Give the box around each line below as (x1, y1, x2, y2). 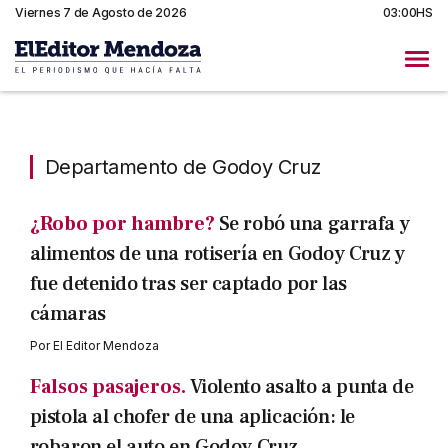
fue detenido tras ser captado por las (29, 271, 347, 297)
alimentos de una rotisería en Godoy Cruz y (29, 241, 405, 267)
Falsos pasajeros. (29, 374, 186, 400)
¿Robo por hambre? (29, 211, 215, 237)
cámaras (29, 301, 106, 327)
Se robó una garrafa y (218, 211, 410, 237)
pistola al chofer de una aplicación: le (29, 404, 355, 430)
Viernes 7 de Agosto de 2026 (15, 5, 187, 20)
